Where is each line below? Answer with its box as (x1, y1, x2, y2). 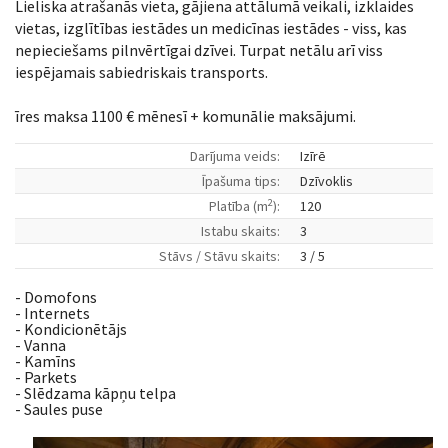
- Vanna (15, 335, 66, 355)
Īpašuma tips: (202, 172, 280, 190)
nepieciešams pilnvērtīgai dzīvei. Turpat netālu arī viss (15, 40, 383, 60)
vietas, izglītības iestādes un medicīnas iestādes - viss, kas (15, 18, 407, 38)
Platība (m (209, 197, 268, 215)
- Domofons (15, 287, 97, 307)
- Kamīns (15, 351, 76, 371)
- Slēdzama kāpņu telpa (15, 383, 176, 403)
